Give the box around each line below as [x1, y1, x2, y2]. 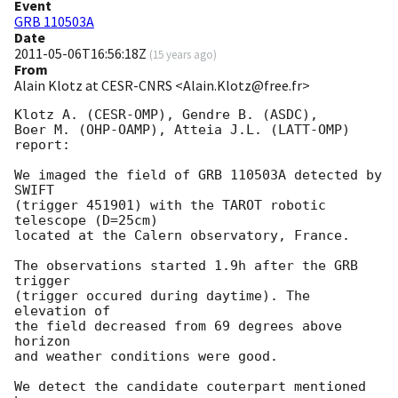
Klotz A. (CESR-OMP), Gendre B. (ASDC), [14, 107, 318, 123]
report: [14, 137, 70, 154]
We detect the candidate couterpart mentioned [14, 378, 366, 395]
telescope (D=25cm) [14, 212, 158, 229]
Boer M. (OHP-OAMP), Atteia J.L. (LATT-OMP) [14, 122, 350, 139]
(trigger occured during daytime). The [14, 288, 310, 305]
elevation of [14, 303, 110, 320]
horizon [14, 333, 70, 350]
